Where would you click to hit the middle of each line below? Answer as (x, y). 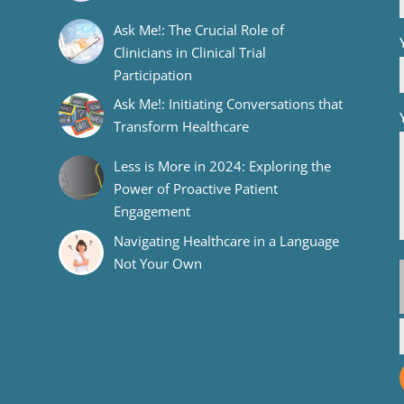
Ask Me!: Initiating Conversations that (228, 104)
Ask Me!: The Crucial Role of (198, 29)
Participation (152, 74)
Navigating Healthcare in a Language (226, 240)
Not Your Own (157, 263)
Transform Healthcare (181, 127)
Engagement (151, 211)
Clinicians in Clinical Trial (189, 52)
